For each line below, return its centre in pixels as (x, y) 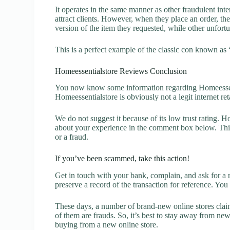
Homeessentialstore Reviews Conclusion (121, 71)
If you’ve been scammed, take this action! (122, 159)
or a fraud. (72, 137)
